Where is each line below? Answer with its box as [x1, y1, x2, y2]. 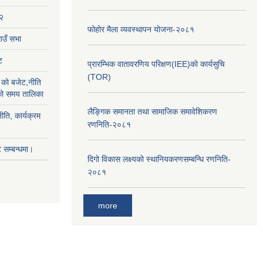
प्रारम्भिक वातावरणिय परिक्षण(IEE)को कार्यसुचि [87, 59, 225, 69]
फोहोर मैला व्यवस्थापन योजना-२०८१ [87, 25, 194, 34]
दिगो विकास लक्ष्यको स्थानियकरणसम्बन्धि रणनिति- [87, 154, 231, 164]
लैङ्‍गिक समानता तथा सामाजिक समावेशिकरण [87, 107, 217, 116]
